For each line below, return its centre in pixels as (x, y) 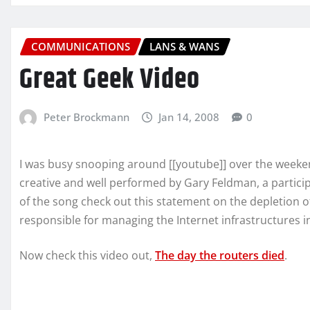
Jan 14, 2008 (189, 117)
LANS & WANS (184, 47)
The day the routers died (220, 256)
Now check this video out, (87, 256)
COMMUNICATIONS (81, 47)
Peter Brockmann (86, 117)
